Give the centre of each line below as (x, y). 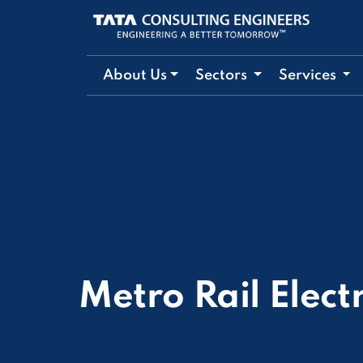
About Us (135, 75)
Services (309, 75)
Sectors (222, 75)
